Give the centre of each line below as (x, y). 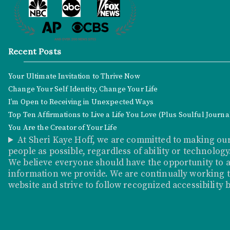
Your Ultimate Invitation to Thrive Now (74, 77)
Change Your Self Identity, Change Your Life (83, 90)
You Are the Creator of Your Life (63, 128)
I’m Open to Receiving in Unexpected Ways (81, 102)
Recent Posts (35, 52)
